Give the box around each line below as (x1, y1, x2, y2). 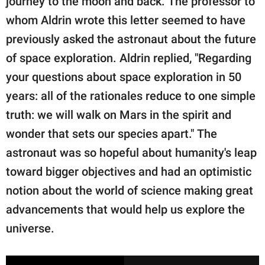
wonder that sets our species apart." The (6, 127, 217, 141)
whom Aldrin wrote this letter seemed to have (6, 13, 245, 28)
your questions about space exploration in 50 (6, 70, 241, 85)
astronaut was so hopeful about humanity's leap (6, 146, 257, 160)
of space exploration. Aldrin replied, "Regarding (6, 51, 251, 66)
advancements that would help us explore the (6, 202, 245, 217)
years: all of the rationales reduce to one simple (6, 89, 256, 104)
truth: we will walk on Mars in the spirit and (6, 108, 231, 122)
